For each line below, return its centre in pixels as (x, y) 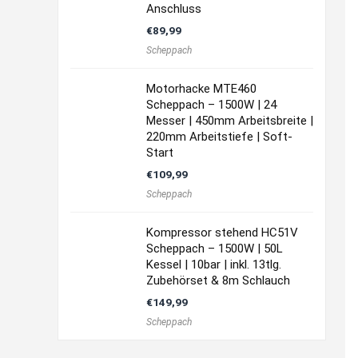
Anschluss (174, 9)
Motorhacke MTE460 (201, 89)
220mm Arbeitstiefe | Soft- (219, 137)
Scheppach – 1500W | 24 (211, 105)
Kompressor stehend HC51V (222, 233)
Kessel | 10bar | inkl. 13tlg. (214, 265)
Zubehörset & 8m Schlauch (218, 280)
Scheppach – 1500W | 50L (215, 249)
